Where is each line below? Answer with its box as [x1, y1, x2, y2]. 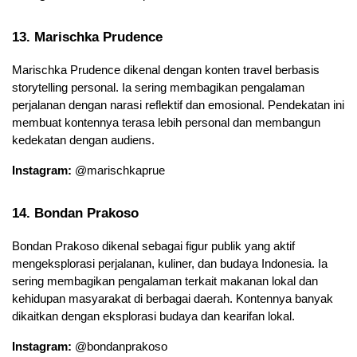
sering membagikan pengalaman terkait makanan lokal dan [12, 274, 318, 288]
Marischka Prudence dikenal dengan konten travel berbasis [12, 63, 320, 76]
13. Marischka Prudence [12, 28, 163, 45]
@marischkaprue [72, 163, 165, 177]
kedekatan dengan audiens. [12, 133, 155, 147]
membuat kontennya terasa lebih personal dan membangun [12, 116, 320, 129]
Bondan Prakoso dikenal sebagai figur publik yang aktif [12, 239, 295, 253]
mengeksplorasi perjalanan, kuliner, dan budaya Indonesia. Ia [12, 257, 328, 270]
